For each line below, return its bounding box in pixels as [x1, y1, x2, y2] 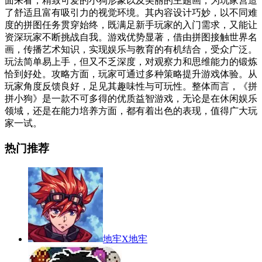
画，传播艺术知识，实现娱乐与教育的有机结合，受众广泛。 [5, 44, 257, 55]
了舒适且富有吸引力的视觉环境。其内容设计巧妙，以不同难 [5, 8, 257, 18]
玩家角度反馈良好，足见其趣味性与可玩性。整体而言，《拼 [5, 81, 257, 92]
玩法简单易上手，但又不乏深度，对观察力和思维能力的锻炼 [5, 57, 257, 67]
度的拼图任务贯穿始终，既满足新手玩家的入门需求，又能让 [5, 20, 257, 30]
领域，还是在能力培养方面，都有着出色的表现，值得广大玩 [5, 106, 257, 116]
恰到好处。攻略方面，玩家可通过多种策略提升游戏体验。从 [5, 69, 257, 80]
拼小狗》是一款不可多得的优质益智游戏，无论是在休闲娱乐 [5, 94, 257, 104]
